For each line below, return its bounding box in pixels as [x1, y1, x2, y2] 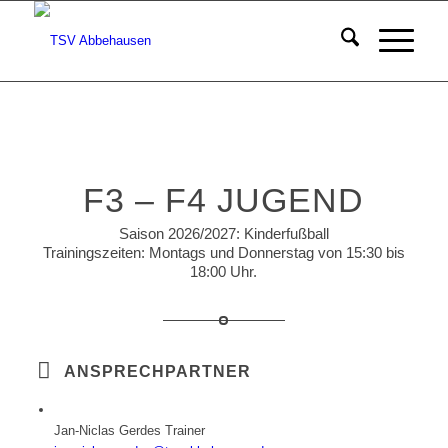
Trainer [164, 422, 205, 438]
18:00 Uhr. [190, 262, 258, 280]
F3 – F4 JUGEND [83, 181, 365, 219]
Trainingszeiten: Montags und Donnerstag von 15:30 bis [42, 243, 405, 261]
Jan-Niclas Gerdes [53, 422, 165, 438]
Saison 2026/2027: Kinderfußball [118, 224, 329, 242]
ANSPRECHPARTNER [63, 361, 251, 380]
